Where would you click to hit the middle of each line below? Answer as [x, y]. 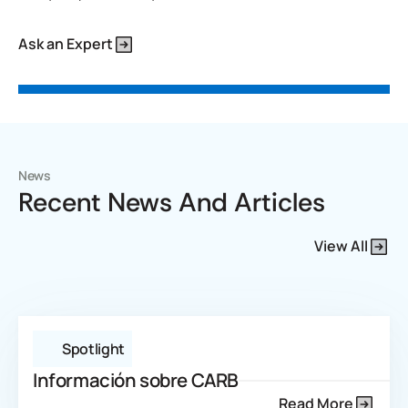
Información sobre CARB [136, 380]
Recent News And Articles [172, 202]
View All [341, 246]
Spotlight [94, 349]
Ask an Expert [66, 44]
